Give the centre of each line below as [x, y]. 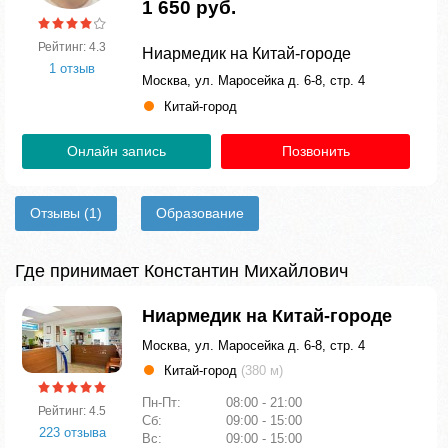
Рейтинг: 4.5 [72, 410]
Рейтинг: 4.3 [72, 47]
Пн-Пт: [163, 402]
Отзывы [57, 213]
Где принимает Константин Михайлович [181, 271]
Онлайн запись [116, 151]
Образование [200, 213]
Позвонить [315, 151]
